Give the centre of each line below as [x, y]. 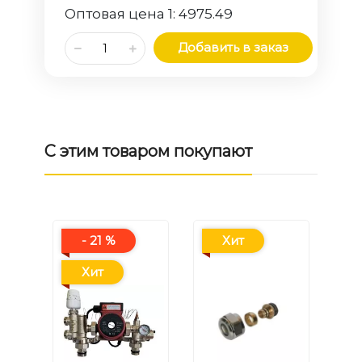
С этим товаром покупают [149, 152]
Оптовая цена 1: [122, 14]
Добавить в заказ [234, 48]
